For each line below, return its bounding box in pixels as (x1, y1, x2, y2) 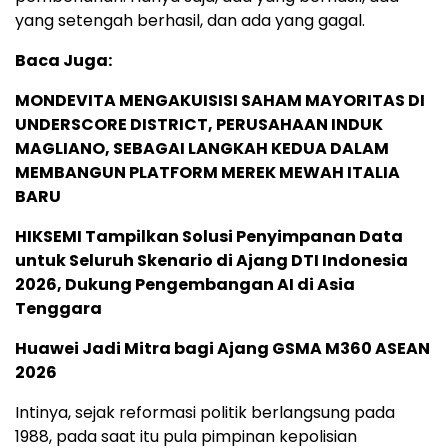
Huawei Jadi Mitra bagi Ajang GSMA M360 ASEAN (15, 337, 430, 361)
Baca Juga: (15, 49, 112, 73)
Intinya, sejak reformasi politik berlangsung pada (15, 401, 395, 425)
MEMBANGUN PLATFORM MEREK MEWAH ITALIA (15, 161, 400, 185)
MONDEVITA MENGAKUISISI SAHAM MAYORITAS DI (15, 89, 425, 113)
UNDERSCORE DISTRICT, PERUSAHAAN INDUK (15, 113, 383, 137)
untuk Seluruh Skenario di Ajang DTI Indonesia (15, 249, 408, 273)
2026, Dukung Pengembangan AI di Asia (15, 273, 355, 297)
